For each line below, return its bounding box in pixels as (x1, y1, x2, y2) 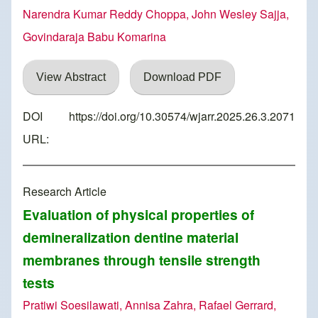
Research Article (23, 183, 106, 200)
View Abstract (36, 71, 106, 84)
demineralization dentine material (23, 227, 238, 248)
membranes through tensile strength (23, 250, 261, 270)
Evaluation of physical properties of (23, 204, 254, 225)
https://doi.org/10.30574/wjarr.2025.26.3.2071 (69, 108, 295, 125)
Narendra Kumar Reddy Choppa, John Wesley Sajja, (23, 6, 289, 23)
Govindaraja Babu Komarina (23, 28, 166, 45)
